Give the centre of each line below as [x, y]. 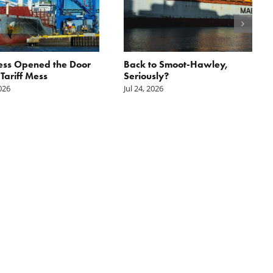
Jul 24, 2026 [143, 88]
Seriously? [146, 76]
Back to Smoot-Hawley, [175, 64]
